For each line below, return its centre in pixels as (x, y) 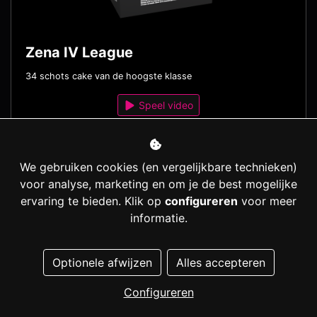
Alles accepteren (220, 263)
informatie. (158, 218)
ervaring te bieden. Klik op (93, 201)
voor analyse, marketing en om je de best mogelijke (158, 184)
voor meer (267, 201)
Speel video (165, 105)
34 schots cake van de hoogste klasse (109, 76)
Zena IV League (79, 53)
